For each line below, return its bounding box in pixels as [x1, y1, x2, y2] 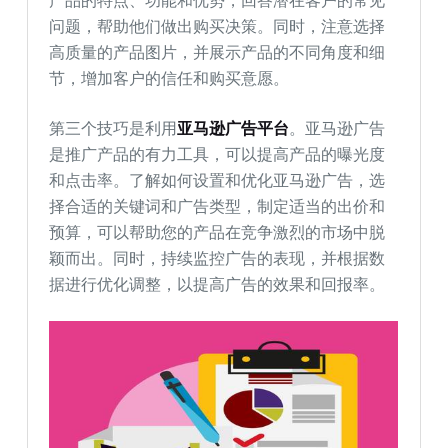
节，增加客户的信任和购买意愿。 [49, 68, 290, 88]
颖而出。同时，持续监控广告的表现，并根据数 [49, 248, 386, 268]
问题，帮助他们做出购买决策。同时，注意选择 [49, 16, 386, 36]
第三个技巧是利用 [49, 118, 178, 138]
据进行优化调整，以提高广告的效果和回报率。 [49, 274, 386, 294]
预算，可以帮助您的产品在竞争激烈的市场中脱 [49, 222, 386, 242]
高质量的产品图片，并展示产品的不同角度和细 [49, 42, 386, 62]
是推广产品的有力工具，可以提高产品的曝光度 [49, 144, 386, 164]
